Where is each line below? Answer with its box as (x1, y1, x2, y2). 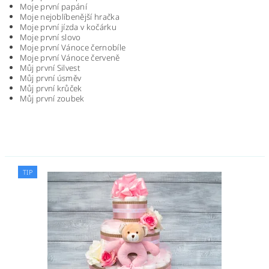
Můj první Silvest (19, 62, 81, 74)
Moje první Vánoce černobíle (19, 42, 126, 53)
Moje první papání (19, 1, 88, 13)
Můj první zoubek (19, 93, 85, 104)
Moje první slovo (19, 32, 81, 43)
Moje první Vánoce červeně (19, 52, 120, 64)
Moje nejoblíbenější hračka (19, 11, 119, 23)
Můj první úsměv (19, 73, 82, 84)
